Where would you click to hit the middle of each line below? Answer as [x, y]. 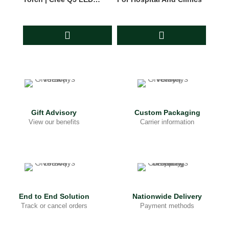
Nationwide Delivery [167, 196]
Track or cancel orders [54, 205]
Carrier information [167, 122]
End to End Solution [54, 196]
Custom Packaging [167, 112]
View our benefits [54, 122]
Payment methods [167, 205]
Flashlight [41, 8]
